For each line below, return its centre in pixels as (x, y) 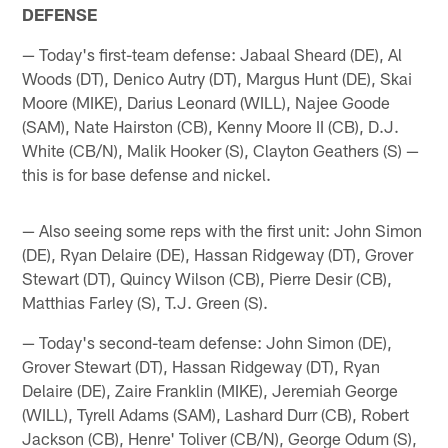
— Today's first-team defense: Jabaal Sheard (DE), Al (212, 54)
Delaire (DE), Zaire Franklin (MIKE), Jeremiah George (210, 390)
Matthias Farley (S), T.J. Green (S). (145, 302)
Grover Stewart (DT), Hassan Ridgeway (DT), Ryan (201, 366)
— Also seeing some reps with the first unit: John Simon (222, 230)
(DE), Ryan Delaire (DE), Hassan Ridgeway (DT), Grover (218, 254)
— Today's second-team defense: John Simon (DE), (207, 342)
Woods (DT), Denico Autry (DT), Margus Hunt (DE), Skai (217, 78)
